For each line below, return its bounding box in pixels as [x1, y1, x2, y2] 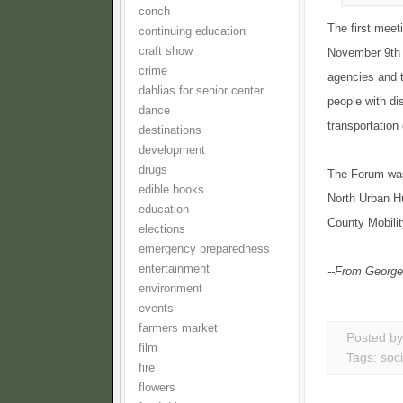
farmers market [139, 322, 218, 335]
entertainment [139, 263, 210, 275]
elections [139, 223, 185, 236]
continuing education [139, 25, 246, 38]
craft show [139, 45, 193, 58]
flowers [139, 381, 175, 394]
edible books [139, 184, 204, 196]
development [139, 144, 205, 157]
